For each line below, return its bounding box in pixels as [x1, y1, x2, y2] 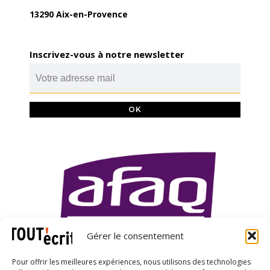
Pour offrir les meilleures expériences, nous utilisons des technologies [12, 257, 251, 267]
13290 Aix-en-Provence [30, 8, 128, 20]
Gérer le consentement [86, 230, 184, 242]
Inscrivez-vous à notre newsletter [30, 48, 184, 60]
